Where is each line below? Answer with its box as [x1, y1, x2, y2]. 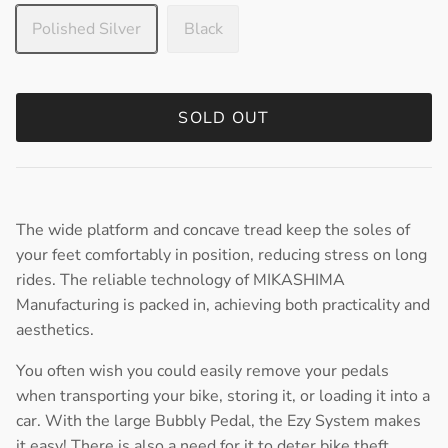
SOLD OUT [178, 106, 270, 129]
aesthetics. [16, 319, 94, 342]
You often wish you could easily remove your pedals [16, 360, 389, 383]
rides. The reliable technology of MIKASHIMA [16, 269, 345, 292]
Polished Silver [32, 18, 141, 41]
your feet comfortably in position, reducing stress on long [16, 244, 427, 267]
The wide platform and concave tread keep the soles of [16, 219, 410, 242]
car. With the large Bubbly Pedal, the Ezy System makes [16, 410, 421, 433]
